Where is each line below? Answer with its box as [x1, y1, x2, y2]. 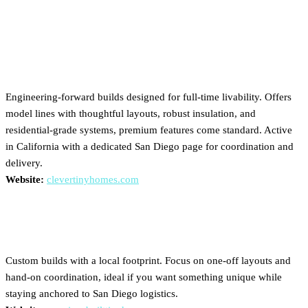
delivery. [5, 157, 43, 169]
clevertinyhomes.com [47, 174, 139, 186]
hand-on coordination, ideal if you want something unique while [5, 272, 282, 283]
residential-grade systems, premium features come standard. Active [5, 124, 292, 136]
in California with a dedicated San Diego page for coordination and [5, 141, 294, 153]
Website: [5, 174, 44, 186]
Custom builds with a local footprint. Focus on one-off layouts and [5, 255, 291, 267]
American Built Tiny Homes [5, 221, 221, 241]
